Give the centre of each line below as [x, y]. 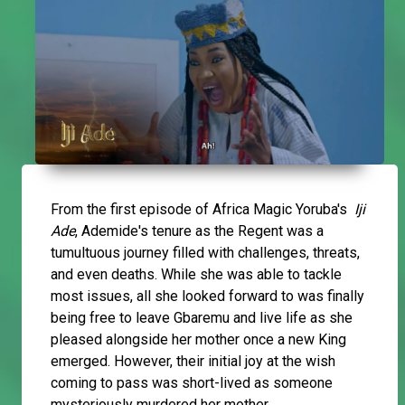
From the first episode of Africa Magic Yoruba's [202, 210]
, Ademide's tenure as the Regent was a [199, 231]
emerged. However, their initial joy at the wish [193, 362]
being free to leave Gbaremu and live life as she [202, 318]
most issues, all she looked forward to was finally [207, 297]
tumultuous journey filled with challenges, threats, [205, 253]
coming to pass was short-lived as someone [192, 383]
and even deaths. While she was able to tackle [196, 275]
